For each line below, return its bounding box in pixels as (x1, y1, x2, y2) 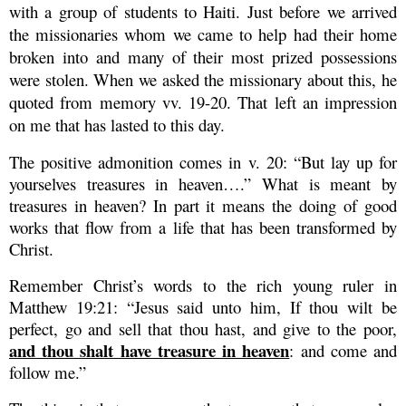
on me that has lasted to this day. (9, 113, 225, 137)
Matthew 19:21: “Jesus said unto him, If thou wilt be (9, 295, 397, 318)
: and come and (289, 338, 398, 362)
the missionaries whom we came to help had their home (9, 23, 397, 46)
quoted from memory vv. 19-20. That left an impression (9, 91, 397, 114)
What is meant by (261, 171, 398, 195)
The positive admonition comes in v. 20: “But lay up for (9, 150, 397, 173)
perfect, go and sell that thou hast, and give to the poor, (9, 316, 397, 340)
